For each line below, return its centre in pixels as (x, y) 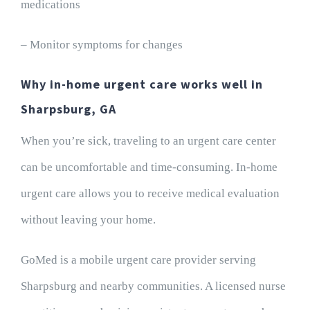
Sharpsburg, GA (68, 109)
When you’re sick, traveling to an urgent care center (148, 141)
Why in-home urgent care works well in (142, 84)
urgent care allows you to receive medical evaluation (150, 194)
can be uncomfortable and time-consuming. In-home (149, 167)
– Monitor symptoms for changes (101, 45)
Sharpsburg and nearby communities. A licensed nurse (153, 286)
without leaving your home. (88, 220)
